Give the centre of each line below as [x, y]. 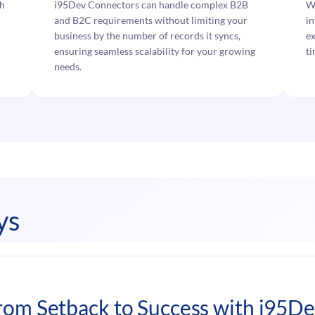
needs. [68, 67]
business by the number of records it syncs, [148, 36]
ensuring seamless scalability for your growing [155, 51]
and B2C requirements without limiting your [151, 20]
